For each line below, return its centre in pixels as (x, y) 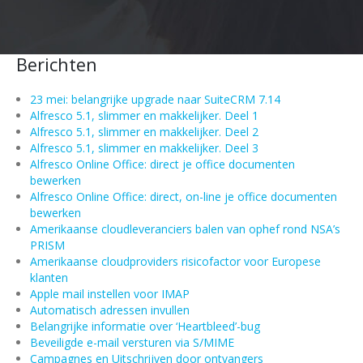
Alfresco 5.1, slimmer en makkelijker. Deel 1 (144, 116)
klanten (49, 278)
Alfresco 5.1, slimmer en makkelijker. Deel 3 (144, 148)
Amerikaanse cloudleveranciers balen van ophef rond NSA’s (185, 229)
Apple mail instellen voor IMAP (109, 294)
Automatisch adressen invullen (109, 310)
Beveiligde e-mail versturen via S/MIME (132, 343)
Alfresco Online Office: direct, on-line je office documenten (183, 197)
